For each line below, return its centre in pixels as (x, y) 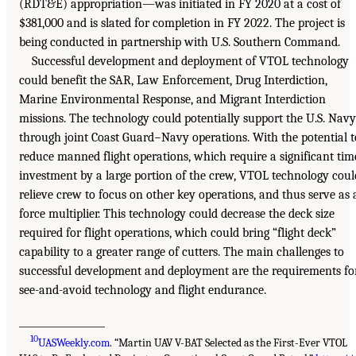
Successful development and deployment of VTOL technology (190, 61)
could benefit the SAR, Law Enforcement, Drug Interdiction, (173, 80)
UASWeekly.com (74, 342)
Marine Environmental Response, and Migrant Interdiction (172, 99)
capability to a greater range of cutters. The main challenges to (182, 252)
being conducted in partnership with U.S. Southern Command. (180, 42)
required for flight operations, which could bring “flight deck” (178, 232)
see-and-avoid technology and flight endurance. (143, 290)
